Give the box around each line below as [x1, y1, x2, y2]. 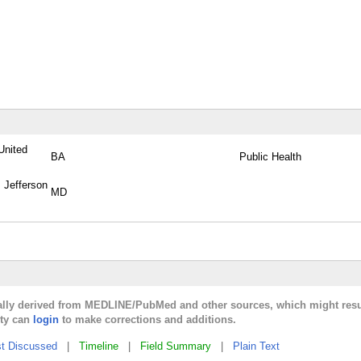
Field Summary [140, 340, 211, 352]
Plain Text [233, 340, 280, 352]
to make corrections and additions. [59, 313, 236, 326]
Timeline [79, 340, 118, 352]
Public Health [239, 151, 301, 163]
